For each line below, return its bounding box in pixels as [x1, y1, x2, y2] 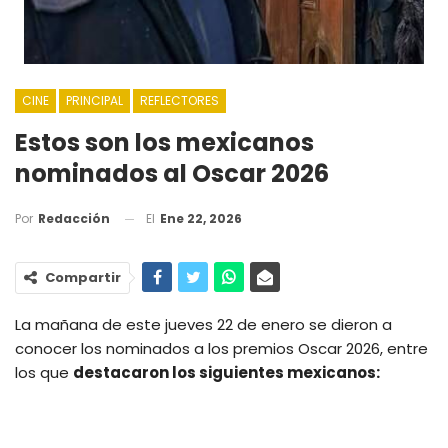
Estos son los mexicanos [15, 125, 314, 159]
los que [15, 362, 73, 384]
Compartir [45, 268, 121, 288]
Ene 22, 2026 [160, 209, 242, 227]
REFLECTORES [140, 91, 219, 109]
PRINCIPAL [66, 91, 123, 109]
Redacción [38, 210, 110, 228]
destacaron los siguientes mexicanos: [73, 362, 383, 384]
